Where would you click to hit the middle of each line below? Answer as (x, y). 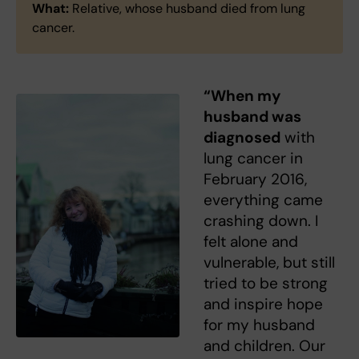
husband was (252, 117)
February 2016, (255, 179)
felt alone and (251, 242)
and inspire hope (263, 305)
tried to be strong (266, 284)
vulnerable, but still (269, 263)
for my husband (259, 325)
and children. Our (264, 346)
